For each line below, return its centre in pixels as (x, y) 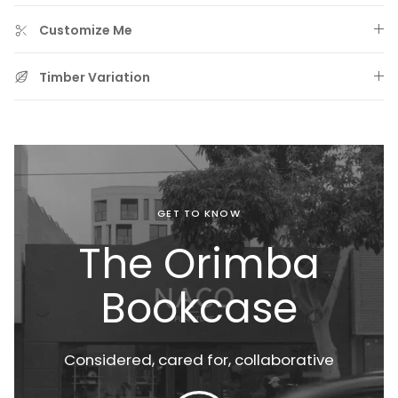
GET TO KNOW (199, 214)
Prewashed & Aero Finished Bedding (155, 239)
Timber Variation (95, 78)
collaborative (284, 360)
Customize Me (86, 31)
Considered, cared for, (147, 360)
